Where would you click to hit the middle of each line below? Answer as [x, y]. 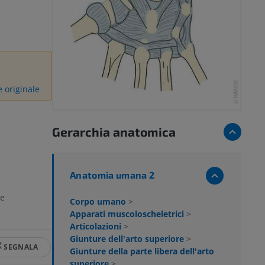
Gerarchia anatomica [114, 131]
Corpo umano [99, 201]
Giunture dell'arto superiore [128, 238]
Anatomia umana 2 [112, 174]
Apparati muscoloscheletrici [128, 214]
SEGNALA [21, 247]
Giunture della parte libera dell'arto [142, 251]
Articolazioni [97, 226]
